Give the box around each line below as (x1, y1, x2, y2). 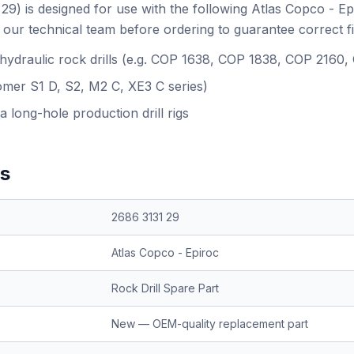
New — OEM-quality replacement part (111, 317, 308, 330)
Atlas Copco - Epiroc (111, 246, 219, 259)
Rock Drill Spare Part (111, 281, 219, 295)
